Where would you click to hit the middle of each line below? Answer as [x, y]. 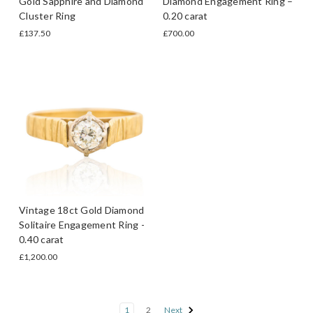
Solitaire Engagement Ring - [82, 224]
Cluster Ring [47, 15]
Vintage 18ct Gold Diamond [82, 210]
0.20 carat [185, 15]
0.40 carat [42, 239]
